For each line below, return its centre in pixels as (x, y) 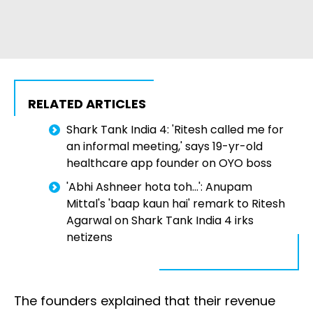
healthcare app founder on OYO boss (169, 163)
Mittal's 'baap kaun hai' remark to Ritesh (176, 204)
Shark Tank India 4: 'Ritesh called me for (175, 130)
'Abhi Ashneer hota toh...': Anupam (159, 187)
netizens (89, 238)
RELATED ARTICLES (87, 104)
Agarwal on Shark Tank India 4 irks (160, 221)
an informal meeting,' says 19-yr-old (165, 147)
